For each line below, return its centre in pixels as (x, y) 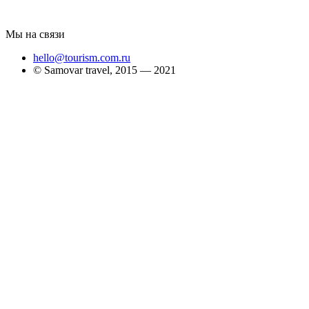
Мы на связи (35, 34)
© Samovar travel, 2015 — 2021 (104, 70)
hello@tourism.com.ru (82, 58)
